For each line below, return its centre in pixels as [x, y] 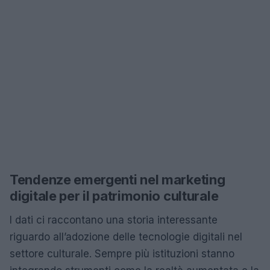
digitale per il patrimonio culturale [114, 196]
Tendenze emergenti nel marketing [118, 180]
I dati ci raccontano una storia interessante [114, 220]
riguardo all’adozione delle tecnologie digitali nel [126, 237]
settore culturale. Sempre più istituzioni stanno [122, 254]
